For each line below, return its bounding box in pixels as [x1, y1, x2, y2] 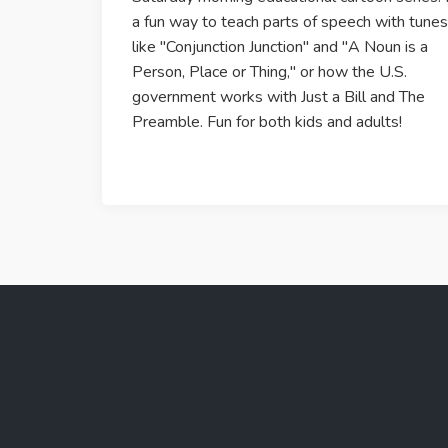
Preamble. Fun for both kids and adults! [132, 111, 402, 133]
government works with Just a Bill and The [132, 86, 425, 108]
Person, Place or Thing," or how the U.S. [132, 61, 407, 83]
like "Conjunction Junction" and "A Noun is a [132, 36, 428, 58]
